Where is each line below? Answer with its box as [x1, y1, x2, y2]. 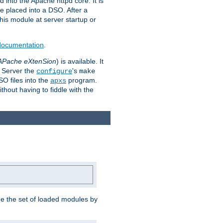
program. [66, 76, 97, 84]
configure [36, 67, 72, 75]
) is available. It [56, 57, 104, 65]
